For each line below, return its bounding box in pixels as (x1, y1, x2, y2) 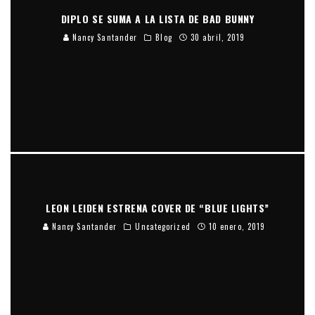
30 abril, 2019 (190, 31, 245, 43)
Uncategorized (135, 220, 191, 232)
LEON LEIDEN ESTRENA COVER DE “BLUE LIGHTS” (46, 200, 269, 215)
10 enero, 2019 (208, 220, 266, 232)
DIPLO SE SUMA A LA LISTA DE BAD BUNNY (60, 11, 255, 26)
